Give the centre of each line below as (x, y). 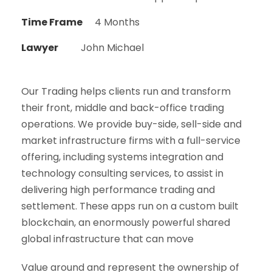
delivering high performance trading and (118, 190)
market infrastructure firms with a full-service (131, 141)
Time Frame (52, 22)
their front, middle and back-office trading (123, 108)
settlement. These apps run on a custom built (130, 206)
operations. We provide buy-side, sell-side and (131, 124)
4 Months (117, 22)
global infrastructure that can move (107, 239)
